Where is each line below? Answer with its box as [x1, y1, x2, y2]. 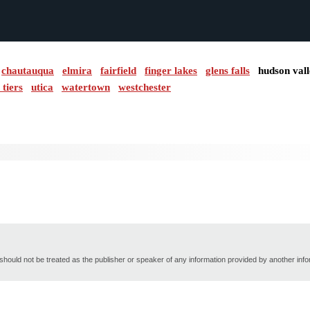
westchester [118, 82, 171, 93]
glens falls [206, 65, 250, 76]
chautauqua [1, 65, 54, 76]
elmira [62, 65, 92, 76]
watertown [62, 82, 110, 93]
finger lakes [145, 65, 197, 76]
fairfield [100, 65, 136, 76]
